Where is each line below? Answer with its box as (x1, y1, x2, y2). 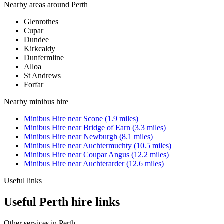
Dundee (24, 35, 49, 44)
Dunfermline (24, 53, 64, 62)
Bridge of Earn (83, 123, 130, 132)
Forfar (24, 80, 43, 89)
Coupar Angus (83, 150, 129, 159)
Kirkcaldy (24, 44, 55, 53)
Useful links (4, 176, 42, 185)
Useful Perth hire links (4, 195, 120, 208)
